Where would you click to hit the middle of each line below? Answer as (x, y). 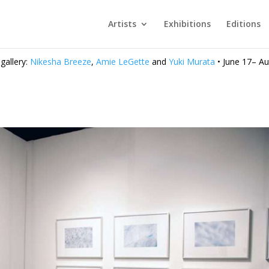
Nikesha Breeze (61, 62)
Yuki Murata (192, 62)
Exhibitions (187, 24)
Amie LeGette (123, 62)
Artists (122, 24)
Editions (243, 24)
